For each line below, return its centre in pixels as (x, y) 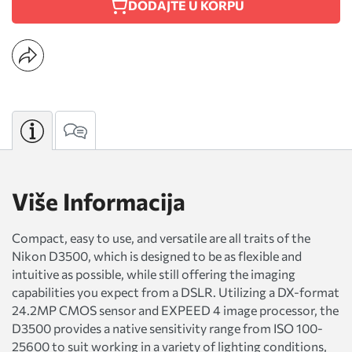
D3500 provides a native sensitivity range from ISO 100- (167, 328)
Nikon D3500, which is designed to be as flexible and (157, 256)
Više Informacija (99, 201)
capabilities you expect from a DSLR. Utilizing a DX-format (176, 292)
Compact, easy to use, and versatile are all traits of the (161, 238)
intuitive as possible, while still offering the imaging (154, 274)
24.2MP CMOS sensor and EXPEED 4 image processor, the (175, 310)
